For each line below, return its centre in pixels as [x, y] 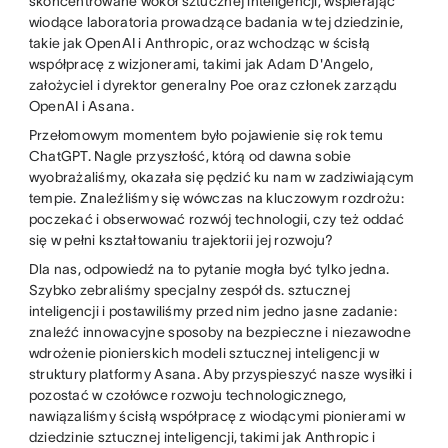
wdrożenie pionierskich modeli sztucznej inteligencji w [203, 353]
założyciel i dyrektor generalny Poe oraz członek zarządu [213, 85]
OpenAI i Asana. [81, 106]
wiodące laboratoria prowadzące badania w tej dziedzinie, [216, 22]
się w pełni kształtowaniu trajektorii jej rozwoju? [181, 240]
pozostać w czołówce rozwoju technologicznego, [187, 395]
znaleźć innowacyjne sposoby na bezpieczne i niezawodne [219, 332]
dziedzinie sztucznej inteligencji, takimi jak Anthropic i [202, 437]
